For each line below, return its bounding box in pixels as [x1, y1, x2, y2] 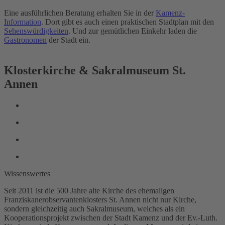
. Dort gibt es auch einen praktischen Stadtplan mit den [41, 18, 214, 27]
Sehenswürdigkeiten [4, 27, 68, 36]
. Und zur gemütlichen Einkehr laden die [68, 27, 197, 36]
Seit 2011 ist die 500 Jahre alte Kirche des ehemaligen [4, 186, 174, 195]
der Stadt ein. [47, 36, 90, 45]
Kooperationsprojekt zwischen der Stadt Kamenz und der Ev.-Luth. [4, 213, 217, 222]
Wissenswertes [4, 169, 50, 178]
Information [4, 18, 41, 27]
